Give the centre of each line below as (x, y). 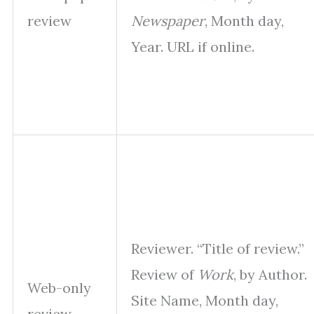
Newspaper (168, 21)
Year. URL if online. (193, 47)
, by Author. (270, 275)
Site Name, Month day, (205, 301)
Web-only (59, 288)
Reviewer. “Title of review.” (218, 249)
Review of (164, 275)
